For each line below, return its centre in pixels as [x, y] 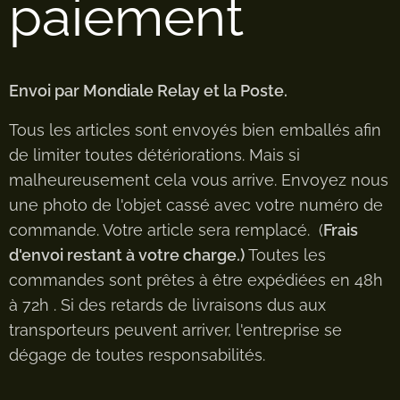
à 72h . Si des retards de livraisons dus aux [167, 305]
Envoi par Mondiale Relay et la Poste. [150, 91]
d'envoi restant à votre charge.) [127, 255]
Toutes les [285, 255]
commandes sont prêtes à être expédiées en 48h [196, 280]
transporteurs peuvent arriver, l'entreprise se [175, 330]
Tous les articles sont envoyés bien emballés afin [195, 130]
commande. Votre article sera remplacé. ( [166, 230]
